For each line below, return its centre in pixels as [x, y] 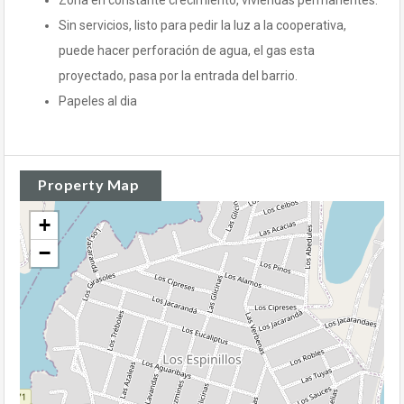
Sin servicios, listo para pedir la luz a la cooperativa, [202, 25]
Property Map [88, 184]
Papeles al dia [98, 101]
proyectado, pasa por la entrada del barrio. [178, 76]
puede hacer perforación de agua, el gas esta [187, 50]
